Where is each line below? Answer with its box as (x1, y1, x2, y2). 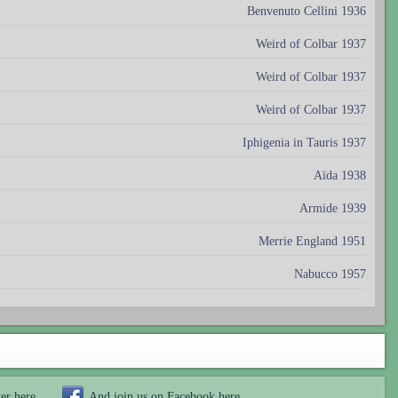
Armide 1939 (299, 201, 366, 215)
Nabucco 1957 (294, 267, 366, 281)
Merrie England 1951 (259, 234, 366, 248)
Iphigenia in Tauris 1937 (243, 135, 366, 149)
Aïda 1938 (314, 168, 366, 182)
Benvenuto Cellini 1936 (247, 4, 366, 18)
